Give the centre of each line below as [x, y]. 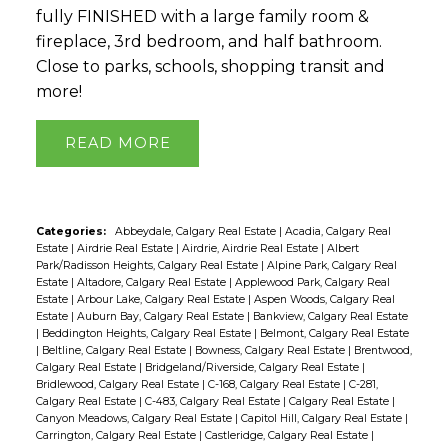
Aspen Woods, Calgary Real [324, 299]
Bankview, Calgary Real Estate [330, 316]
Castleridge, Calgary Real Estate [287, 435]
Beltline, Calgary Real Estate [115, 350]
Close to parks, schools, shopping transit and [210, 67]
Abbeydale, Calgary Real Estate [196, 231]
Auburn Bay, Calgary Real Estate [161, 316]
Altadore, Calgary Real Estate [152, 282]
